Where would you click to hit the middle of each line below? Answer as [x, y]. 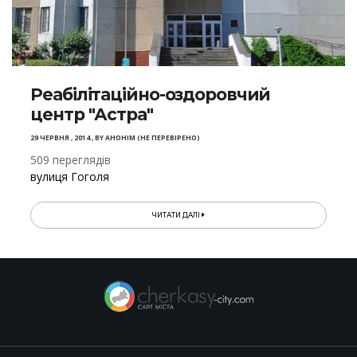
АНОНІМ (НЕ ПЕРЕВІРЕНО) [153, 137]
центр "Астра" [92, 114]
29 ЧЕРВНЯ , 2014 [61, 137]
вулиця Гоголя [70, 176]
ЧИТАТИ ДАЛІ [177, 215]
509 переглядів [71, 159]
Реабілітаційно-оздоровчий [151, 94]
